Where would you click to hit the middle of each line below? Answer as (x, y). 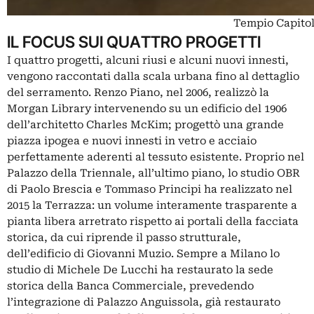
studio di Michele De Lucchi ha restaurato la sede (140, 269)
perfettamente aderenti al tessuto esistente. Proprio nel (156, 157)
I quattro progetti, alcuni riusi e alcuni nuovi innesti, (148, 60)
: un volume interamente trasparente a (194, 205)
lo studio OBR (262, 173)
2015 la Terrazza (49, 205)
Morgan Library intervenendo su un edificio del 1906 (147, 108)
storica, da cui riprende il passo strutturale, (124, 237)
